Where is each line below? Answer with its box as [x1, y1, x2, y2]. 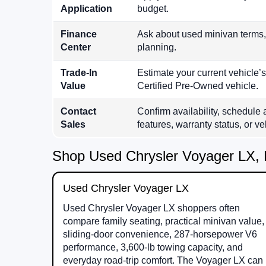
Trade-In [61, 68, 97, 78]
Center [61, 42, 91, 53]
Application [61, 4, 112, 14]
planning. [137, 42, 176, 53]
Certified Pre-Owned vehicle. [137, 81, 258, 91]
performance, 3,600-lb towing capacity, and [63, 242, 243, 253]
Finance [61, 29, 97, 40]
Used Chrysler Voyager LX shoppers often [63, 203, 240, 214]
